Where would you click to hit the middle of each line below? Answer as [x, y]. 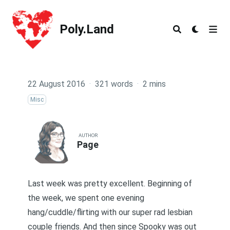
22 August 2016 [56, 84]
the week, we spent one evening [86, 198]
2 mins [154, 84]
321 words [114, 84]
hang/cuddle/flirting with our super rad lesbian [110, 212]
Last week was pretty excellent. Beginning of [110, 184]
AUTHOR [88, 135]
